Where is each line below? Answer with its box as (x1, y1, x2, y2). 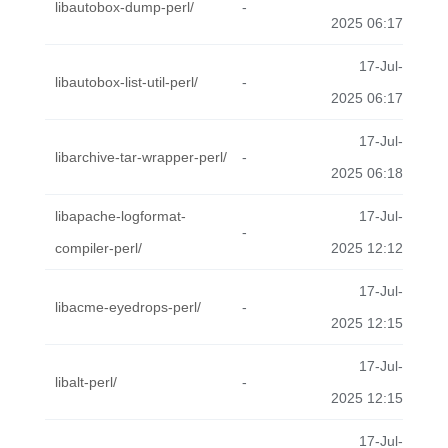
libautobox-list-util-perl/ (55, 74, 198, 90)
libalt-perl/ (55, 374, 117, 390)
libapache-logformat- (55, 208, 186, 224)
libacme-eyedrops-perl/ (55, 299, 201, 315)
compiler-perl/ (55, 240, 142, 256)
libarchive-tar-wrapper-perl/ (55, 149, 227, 165)
